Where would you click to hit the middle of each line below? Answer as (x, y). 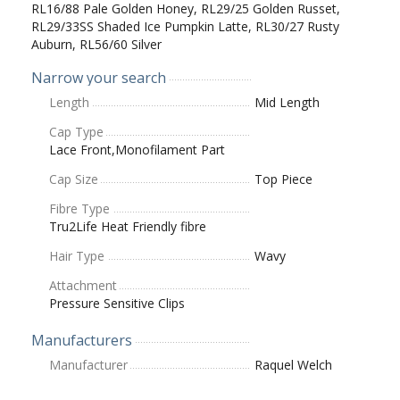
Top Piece (283, 179)
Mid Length (287, 102)
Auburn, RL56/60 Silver (96, 44)
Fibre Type (79, 208)
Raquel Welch (293, 364)
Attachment (83, 285)
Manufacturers (82, 340)
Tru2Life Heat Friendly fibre (128, 226)
